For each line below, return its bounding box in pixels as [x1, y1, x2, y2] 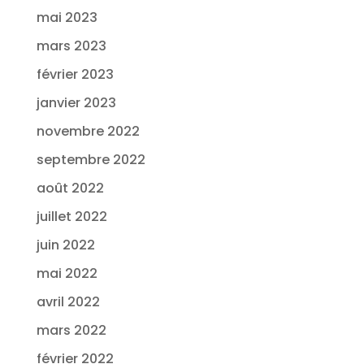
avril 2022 [36, 292, 100, 311]
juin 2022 [36, 235, 95, 254]
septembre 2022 [36, 149, 145, 169]
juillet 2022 [36, 206, 107, 226]
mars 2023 [36, 36, 106, 55]
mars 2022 [36, 320, 106, 340]
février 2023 [36, 64, 114, 84]
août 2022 [36, 178, 104, 197]
